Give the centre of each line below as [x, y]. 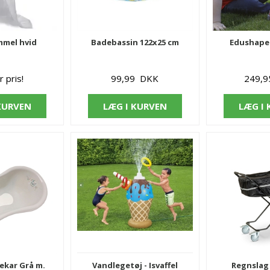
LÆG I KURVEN [135, 106]
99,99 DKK [135, 78]
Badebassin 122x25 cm [135, 42]
